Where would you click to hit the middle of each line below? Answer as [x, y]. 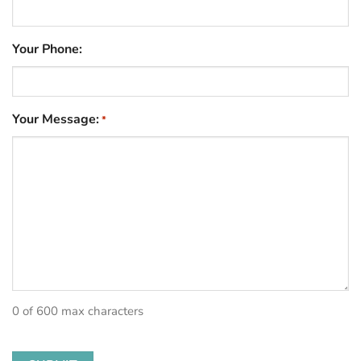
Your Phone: [47, 50]
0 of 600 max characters [78, 311]
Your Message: [56, 119]
